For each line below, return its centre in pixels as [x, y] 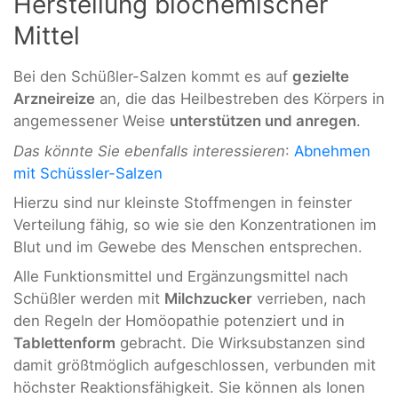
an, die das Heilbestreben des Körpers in [240, 99]
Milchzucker [208, 299]
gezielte [321, 77]
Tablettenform [64, 343]
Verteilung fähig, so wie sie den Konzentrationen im [195, 225]
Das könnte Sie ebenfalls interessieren [149, 151]
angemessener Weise [92, 121]
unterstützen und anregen [263, 121]
